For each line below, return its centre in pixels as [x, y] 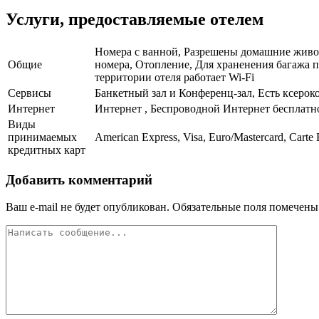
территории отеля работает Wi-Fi [174, 78]
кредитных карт [47, 150]
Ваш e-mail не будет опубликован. [88, 207]
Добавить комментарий [79, 179]
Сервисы [30, 93]
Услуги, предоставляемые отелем [135, 20]
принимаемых [42, 137]
